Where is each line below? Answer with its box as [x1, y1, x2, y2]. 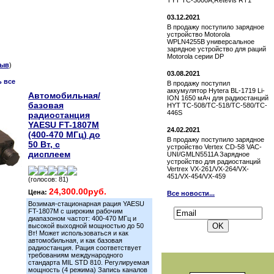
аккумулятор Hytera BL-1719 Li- [167, 87, 265, 94]
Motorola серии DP [167, 53, 224, 60]
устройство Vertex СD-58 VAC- [167, 143, 262, 150]
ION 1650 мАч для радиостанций [167, 94, 268, 102]
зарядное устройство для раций [167, 45, 266, 53]
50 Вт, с [28, 139, 60, 149]
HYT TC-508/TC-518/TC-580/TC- [167, 102, 267, 109]
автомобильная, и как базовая [28, 237, 122, 244]
